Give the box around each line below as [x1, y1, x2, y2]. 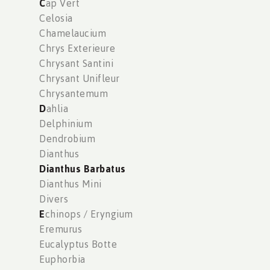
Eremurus [39, 223, 82, 236]
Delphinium [39, 118, 92, 130]
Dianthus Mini [39, 178, 102, 190]
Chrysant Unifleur [39, 72, 120, 85]
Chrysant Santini [39, 57, 113, 70]
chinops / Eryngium [45, 208, 133, 221]
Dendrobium [39, 133, 95, 145]
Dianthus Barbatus [39, 163, 126, 175]
